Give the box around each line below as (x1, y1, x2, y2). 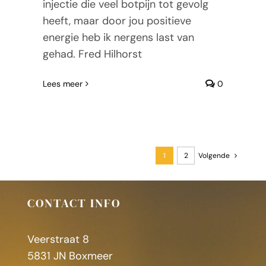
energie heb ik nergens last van (42, 30, 194, 45)
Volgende (198, 151, 230, 161)
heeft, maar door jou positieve (42, 13, 191, 28)
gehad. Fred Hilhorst (42, 46, 142, 61)
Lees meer (42, 78, 83, 89)
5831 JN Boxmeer (27, 248, 113, 263)
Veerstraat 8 (27, 232, 89, 246)
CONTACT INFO (27, 194, 121, 211)
